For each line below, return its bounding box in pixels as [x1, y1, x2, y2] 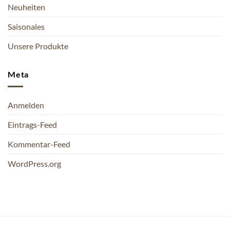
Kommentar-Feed [8, 139, 70, 149]
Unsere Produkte [8, 41, 68, 51]
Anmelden [8, 100, 44, 110]
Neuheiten [8, 2, 45, 12]
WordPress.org [8, 159, 61, 169]
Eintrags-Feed [8, 120, 57, 130]
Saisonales [8, 21, 45, 31]
